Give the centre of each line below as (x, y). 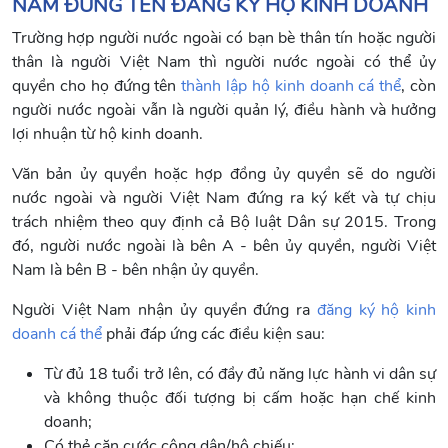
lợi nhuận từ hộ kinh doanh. (107, 134)
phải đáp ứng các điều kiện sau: (213, 334)
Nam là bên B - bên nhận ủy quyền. (135, 270)
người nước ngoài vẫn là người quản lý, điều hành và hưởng (224, 110)
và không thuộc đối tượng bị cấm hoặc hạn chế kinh (240, 398)
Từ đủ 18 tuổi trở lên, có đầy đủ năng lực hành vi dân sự (240, 374)
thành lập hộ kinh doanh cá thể (291, 86)
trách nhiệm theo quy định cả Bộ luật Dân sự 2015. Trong (224, 222)
